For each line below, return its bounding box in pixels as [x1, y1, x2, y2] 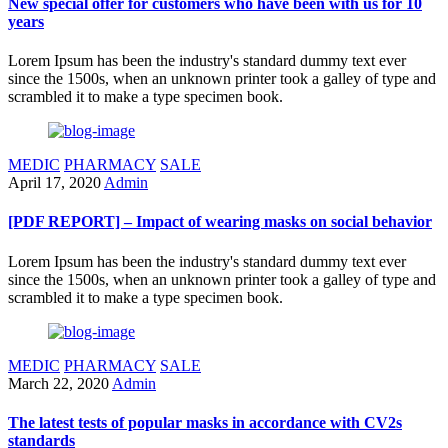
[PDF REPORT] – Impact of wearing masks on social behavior [8, 213, 432, 231]
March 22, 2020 [8, 374, 109, 392]
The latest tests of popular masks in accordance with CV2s [8, 413, 402, 431]
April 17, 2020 [8, 174, 101, 192]
